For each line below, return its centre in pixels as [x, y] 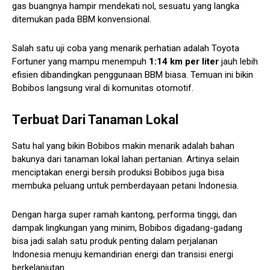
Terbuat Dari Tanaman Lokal [95, 120]
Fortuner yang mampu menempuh [80, 62]
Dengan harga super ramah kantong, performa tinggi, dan [124, 215]
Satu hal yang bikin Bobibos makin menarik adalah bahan [123, 146]
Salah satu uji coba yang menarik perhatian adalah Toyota [126, 49]
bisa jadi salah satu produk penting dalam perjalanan [115, 241]
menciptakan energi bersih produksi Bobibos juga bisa [118, 173]
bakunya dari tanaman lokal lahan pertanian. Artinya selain [126, 159]
